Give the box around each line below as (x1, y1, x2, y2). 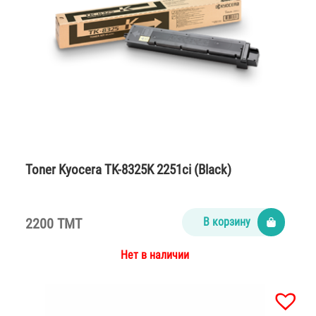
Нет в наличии (121, 248, 190, 262)
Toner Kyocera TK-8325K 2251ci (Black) (25, 162, 231, 178)
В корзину (203, 215, 251, 229)
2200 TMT (25, 215, 82, 233)
